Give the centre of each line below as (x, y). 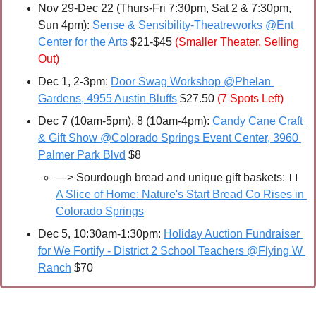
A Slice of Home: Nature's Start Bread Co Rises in (180, 195)
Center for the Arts (83, 42)
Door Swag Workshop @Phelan (191, 82)
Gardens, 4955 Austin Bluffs (108, 99)
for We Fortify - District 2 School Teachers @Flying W (170, 251)
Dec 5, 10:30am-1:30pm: (101, 234)
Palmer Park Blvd (82, 155)
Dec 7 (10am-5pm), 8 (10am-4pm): (125, 121)
